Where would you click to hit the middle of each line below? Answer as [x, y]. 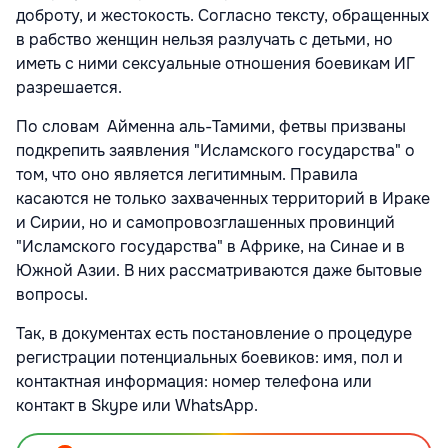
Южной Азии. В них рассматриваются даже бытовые [219, 270]
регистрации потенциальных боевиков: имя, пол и [209, 357]
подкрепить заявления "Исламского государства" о [215, 150]
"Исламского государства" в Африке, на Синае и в [210, 246]
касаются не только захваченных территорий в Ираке [223, 198]
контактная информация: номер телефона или [194, 381]
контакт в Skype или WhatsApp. [137, 405]
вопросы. [52, 294]
